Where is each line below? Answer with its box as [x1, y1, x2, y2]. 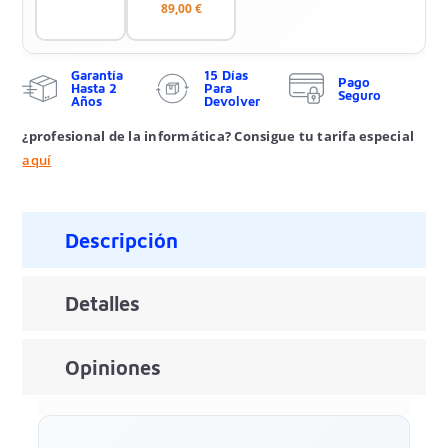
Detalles [64, 292, 140, 316]
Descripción [64, 228, 178, 252]
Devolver [204, 93, 261, 110]
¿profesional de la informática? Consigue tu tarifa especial [22, 127, 415, 146]
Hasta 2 [71, 80, 118, 97]
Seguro [337, 86, 381, 103]
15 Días [204, 67, 249, 84]
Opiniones [64, 355, 161, 379]
